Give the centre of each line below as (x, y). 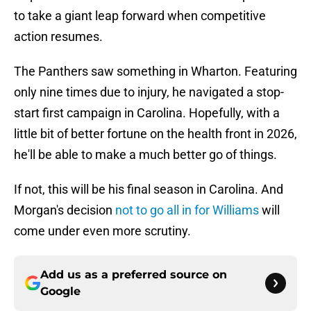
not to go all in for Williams (187, 210)
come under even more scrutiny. (102, 231)
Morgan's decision (65, 210)
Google (60, 292)
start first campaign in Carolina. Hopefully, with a (147, 113)
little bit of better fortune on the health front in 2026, (155, 134)
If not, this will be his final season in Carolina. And (149, 190)
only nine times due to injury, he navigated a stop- (149, 92)
